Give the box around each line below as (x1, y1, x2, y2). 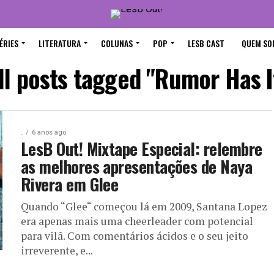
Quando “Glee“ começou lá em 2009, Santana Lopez (21, 199, 267, 213)
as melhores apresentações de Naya (21, 154, 253, 179)
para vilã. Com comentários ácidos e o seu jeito (21, 229, 248, 243)
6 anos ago (32, 128, 66, 136)
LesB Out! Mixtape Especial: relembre (21, 136, 262, 161)
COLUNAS (101, 37, 133, 50)
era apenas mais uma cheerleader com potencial (21, 214, 253, 228)
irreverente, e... (21, 243, 93, 257)
